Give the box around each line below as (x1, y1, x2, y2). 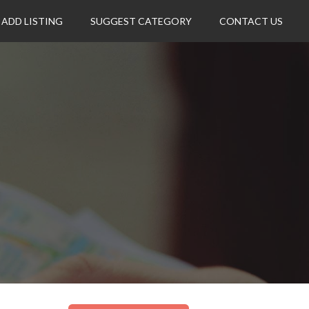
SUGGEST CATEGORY (90, 15, 192, 27)
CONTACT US (219, 15, 283, 27)
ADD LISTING (1, 15, 63, 27)
